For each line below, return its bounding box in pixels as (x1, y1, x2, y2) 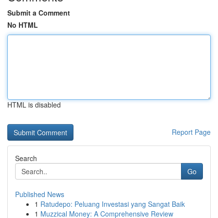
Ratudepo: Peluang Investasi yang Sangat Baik (40, 199, 185, 209)
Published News (15, 189, 64, 199)
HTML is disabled (7, 100, 61, 109)
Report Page (172, 127, 211, 137)
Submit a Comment (7, 8, 70, 18)
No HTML (7, 20, 38, 30)
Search (15, 153, 37, 163)
